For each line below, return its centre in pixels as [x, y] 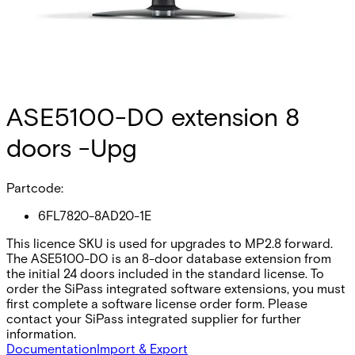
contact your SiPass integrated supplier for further [154, 318]
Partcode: [35, 187]
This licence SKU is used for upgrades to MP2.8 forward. [170, 242]
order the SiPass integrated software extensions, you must [176, 288]
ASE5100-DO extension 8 [153, 116]
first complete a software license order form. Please [157, 303]
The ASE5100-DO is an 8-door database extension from [169, 258]
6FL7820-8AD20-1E [95, 215]
